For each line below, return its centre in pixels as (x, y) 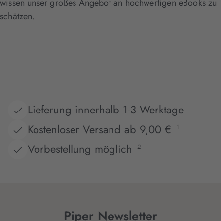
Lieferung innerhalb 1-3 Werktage (106, 110)
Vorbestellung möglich (80, 149)
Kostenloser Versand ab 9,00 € (99, 129)
